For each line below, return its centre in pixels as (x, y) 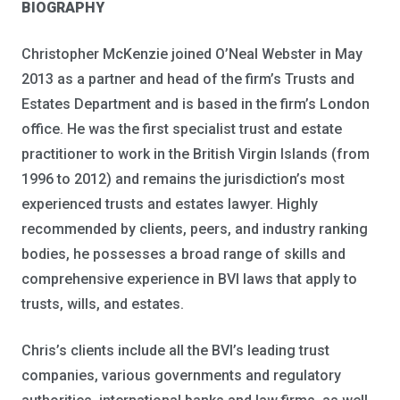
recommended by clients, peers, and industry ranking (195, 229)
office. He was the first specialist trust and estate (182, 129)
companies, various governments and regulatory (181, 375)
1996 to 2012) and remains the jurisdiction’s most (183, 179)
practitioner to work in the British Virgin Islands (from (196, 154)
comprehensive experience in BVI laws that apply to (189, 279)
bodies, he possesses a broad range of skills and (183, 254)
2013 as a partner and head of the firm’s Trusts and (188, 79)
